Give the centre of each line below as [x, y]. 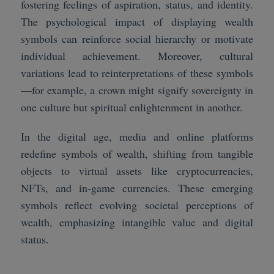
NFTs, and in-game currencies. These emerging [137, 187]
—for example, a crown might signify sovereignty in [137, 90]
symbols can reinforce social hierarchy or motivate [137, 38]
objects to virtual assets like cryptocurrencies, [137, 170]
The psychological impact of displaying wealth [137, 21]
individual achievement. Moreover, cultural [137, 55]
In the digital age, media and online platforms [137, 136]
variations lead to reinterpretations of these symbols [137, 72]
